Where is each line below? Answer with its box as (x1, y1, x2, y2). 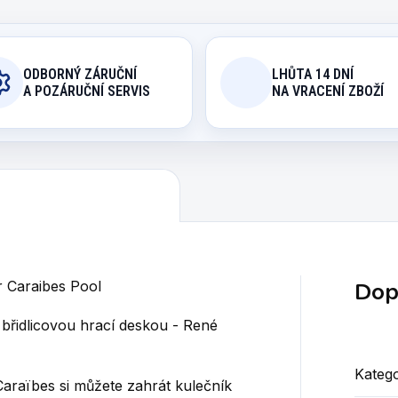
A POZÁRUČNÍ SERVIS (22, 82, 150, 99)
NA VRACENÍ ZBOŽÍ (272, 82, 384, 99)
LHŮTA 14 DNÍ (272, 65, 354, 83)
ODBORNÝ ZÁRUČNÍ (22, 65, 137, 83)
